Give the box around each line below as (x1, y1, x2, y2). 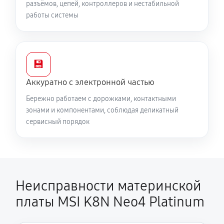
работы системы (26, 11, 78, 19)
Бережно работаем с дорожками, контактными (26, 94, 176, 103)
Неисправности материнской (15, 177, 201, 194)
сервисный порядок (26, 117, 89, 126)
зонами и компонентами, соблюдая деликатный (26, 106, 178, 114)
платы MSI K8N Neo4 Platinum (15, 193, 204, 210)
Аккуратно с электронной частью (26, 77, 154, 87)
